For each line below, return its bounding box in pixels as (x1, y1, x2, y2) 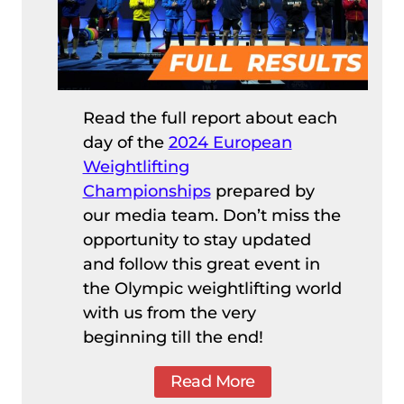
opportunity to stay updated (82, 229, 311, 250)
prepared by (210, 180, 315, 201)
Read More (170, 371, 255, 391)
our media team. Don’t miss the (82, 205, 341, 225)
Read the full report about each (82, 107, 337, 128)
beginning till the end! (82, 326, 263, 347)
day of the (82, 132, 169, 152)
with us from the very (82, 302, 256, 323)
